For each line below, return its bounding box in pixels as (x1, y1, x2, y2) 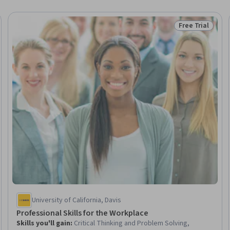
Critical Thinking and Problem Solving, (73, 218, 189, 228)
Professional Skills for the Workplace (16, 207, 148, 219)
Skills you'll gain (16, 218, 70, 228)
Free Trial (178, 21, 209, 31)
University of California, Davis (31, 195, 121, 205)
